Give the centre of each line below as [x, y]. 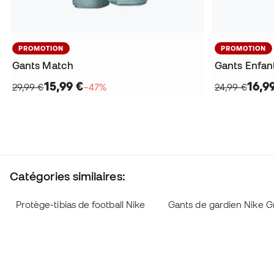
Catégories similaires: [68, 176]
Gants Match [43, 66]
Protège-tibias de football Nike [80, 205]
